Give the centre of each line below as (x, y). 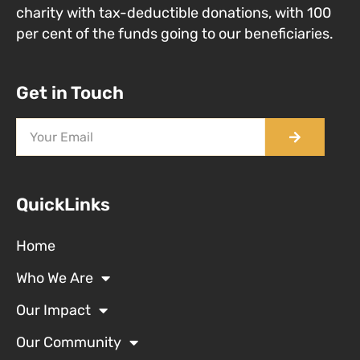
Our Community (69, 343)
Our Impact (53, 311)
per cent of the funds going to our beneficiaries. (176, 34)
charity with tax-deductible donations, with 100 (174, 13)
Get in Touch (70, 93)
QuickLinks (63, 205)
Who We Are (55, 278)
